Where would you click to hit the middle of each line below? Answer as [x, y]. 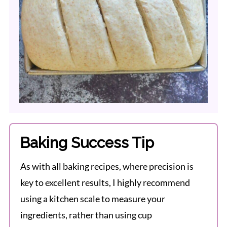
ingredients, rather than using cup [86, 215]
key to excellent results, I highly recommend [105, 183]
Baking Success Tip [87, 143]
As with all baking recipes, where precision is [107, 166]
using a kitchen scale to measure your [92, 199]
